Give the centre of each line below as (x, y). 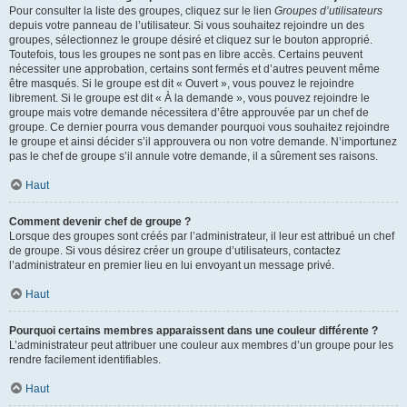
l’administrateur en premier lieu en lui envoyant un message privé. (172, 265)
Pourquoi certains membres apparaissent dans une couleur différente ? (194, 331)
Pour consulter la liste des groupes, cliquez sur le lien (142, 11)
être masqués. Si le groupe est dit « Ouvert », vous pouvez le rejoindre (182, 84)
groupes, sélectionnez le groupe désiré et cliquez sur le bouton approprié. (191, 40)
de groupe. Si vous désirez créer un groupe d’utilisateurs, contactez (175, 251)
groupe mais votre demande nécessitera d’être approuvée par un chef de (189, 113)
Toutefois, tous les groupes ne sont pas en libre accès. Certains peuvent (186, 55)
